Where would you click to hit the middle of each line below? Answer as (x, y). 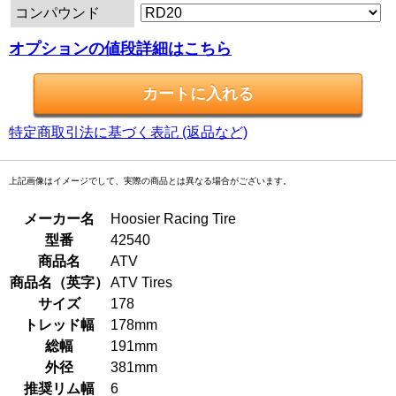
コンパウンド (57, 13)
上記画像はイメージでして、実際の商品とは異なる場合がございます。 (150, 181)
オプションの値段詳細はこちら (120, 49)
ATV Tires (141, 283)
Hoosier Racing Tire (173, 219)
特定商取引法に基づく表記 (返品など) (128, 133)
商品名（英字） (59, 283)
